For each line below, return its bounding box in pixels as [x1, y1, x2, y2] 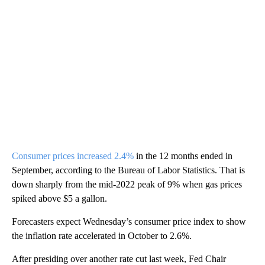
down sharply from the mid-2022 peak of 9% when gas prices [12, 179, 242, 189]
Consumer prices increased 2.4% [12, 150, 134, 161]
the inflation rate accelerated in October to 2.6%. [12, 230, 192, 241]
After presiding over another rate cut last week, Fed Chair [12, 253, 226, 264]
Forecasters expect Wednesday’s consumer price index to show [12, 216, 246, 227]
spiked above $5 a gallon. [12, 193, 107, 203]
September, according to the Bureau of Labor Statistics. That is [12, 164, 245, 175]
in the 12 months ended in [134, 150, 232, 161]
